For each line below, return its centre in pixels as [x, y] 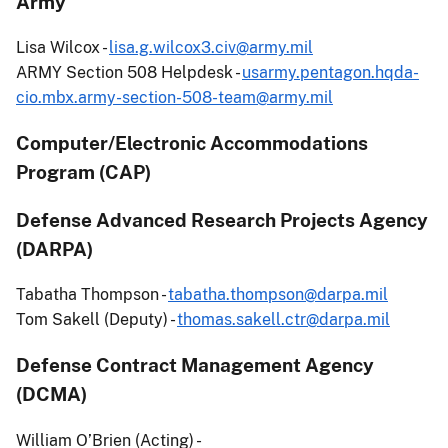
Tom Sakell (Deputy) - [96, 320]
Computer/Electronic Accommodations [192, 142]
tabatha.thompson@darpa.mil [278, 295]
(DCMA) [51, 394]
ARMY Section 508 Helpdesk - [129, 73]
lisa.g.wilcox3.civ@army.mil [211, 48]
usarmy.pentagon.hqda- [330, 73]
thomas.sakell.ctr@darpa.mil [283, 320]
